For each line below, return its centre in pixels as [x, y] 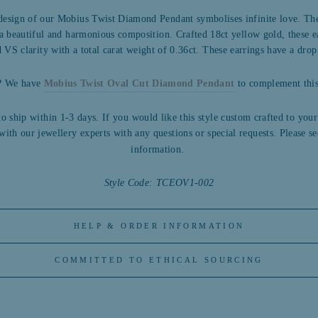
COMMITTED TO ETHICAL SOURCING [159, 259]
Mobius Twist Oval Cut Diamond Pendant [139, 83]
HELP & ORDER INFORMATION [159, 225]
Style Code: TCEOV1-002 [159, 182]
